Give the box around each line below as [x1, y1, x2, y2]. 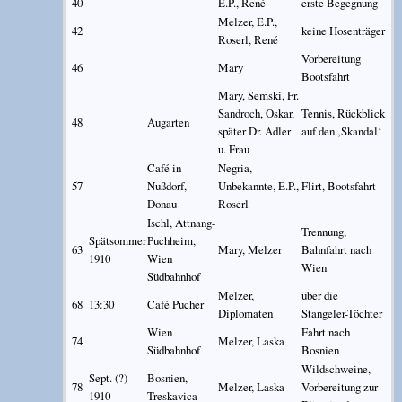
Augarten [146, 113, 189, 130]
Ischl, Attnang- [146, 214, 215, 231]
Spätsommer [88, 232, 146, 249]
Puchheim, [146, 232, 196, 249]
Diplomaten [217, 304, 273, 321]
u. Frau [217, 140, 249, 157]
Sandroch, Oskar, [217, 104, 294, 121]
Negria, [217, 159, 252, 176]
